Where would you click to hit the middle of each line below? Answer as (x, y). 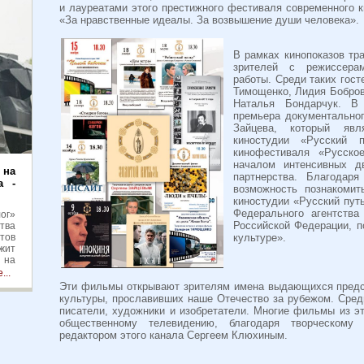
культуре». (260, 238)
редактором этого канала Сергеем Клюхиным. (173, 336)
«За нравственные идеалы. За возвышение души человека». (209, 19)
